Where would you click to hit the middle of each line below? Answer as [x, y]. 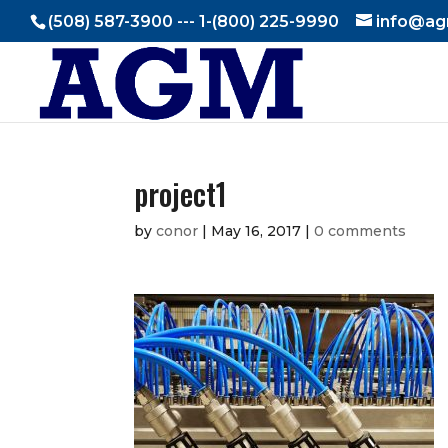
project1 [181, 193]
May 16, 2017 [256, 231]
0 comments [360, 231]
